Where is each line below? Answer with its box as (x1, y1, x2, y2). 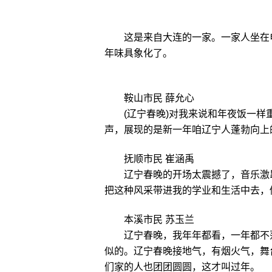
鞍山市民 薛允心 (124, 93, 194, 103)
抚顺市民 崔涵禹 (124, 154, 194, 164)
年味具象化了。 (104, 48, 172, 58)
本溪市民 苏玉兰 (124, 214, 194, 225)
